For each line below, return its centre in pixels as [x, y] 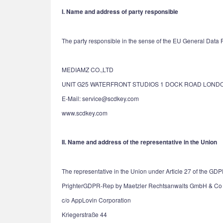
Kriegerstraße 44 [84, 214]
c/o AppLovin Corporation [96, 200]
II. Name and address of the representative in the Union [139, 142]
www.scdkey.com [85, 113]
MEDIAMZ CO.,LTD [88, 69]
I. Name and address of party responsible [120, 11]
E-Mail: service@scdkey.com [100, 98]
